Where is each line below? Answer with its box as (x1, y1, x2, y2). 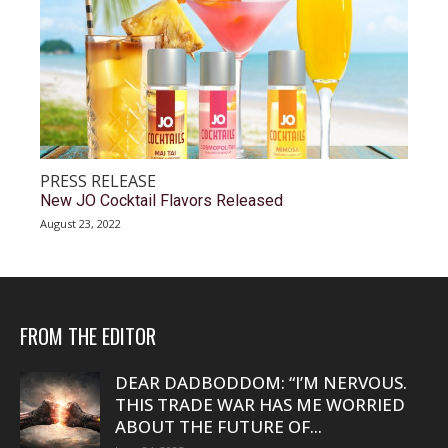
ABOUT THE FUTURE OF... (115, 415, 322, 438)
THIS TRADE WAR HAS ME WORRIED (115, 393, 405, 416)
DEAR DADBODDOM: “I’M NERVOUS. (115, 371, 407, 394)
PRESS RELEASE (40, 170, 156, 192)
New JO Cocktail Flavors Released (40, 191, 283, 210)
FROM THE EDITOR (20, 321, 156, 351)
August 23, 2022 (40, 216, 121, 231)
